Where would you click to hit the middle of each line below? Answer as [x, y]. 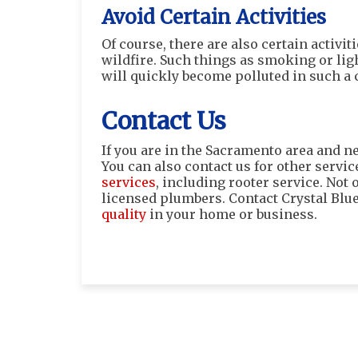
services [129, 182]
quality [124, 214]
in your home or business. [232, 214]
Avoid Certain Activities [214, 17]
